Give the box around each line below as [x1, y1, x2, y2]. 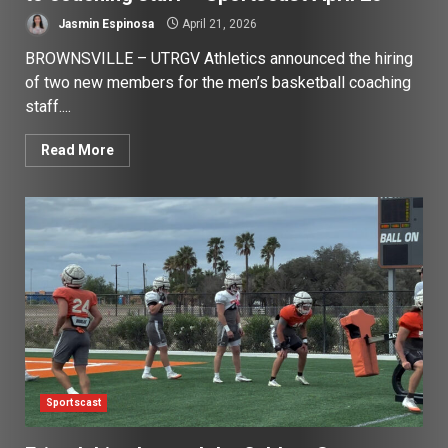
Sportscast [46, 397, 101, 409]
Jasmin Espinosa [55, 16, 154, 31]
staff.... [25, 97, 71, 117]
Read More [41, 142, 114, 159]
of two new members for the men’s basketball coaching [25, 73, 411, 93]
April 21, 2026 [179, 16, 257, 31]
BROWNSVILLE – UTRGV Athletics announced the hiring [25, 49, 413, 69]
